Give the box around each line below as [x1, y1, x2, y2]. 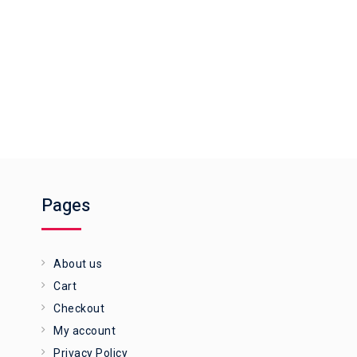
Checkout [53, 302, 104, 316]
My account [53, 324, 116, 338]
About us [53, 257, 102, 271]
